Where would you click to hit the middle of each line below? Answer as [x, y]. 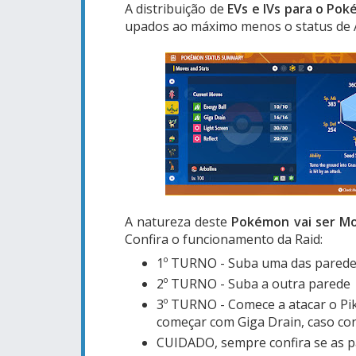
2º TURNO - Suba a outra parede [253, 283]
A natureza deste [178, 221]
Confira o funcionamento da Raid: [224, 239]
